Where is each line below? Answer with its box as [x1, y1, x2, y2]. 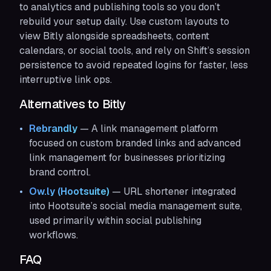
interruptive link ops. [19, 73, 112, 86]
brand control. [29, 166, 91, 178]
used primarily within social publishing [29, 214, 201, 227]
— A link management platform [77, 122, 218, 135]
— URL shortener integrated [109, 185, 236, 198]
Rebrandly [29, 122, 77, 135]
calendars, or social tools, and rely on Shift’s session [19, 44, 250, 57]
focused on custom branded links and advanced [29, 137, 241, 149]
